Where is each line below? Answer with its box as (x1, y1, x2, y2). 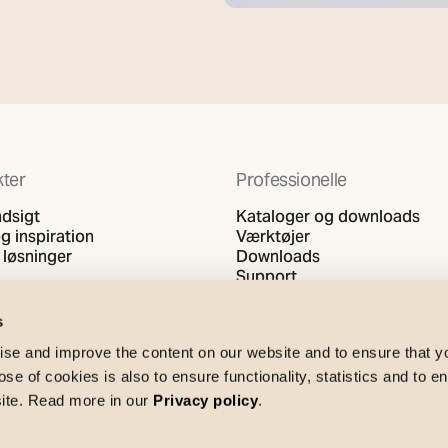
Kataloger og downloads (236, 206, 420, 227)
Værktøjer (236, 226, 310, 247)
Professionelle (236, 168, 347, 191)
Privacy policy (153, 391, 259, 409)
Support (236, 266, 297, 287)
